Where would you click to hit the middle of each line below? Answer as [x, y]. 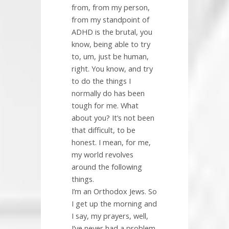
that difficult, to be [104, 130]
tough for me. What [105, 106]
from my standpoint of [110, 20]
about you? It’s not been [113, 118]
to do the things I [101, 81]
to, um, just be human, [110, 56]
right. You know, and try [112, 69]
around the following [107, 167]
